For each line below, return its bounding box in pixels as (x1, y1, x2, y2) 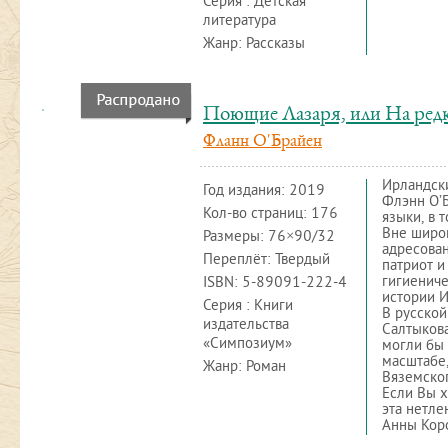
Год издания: (203, 182, 289, 201)
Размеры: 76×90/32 (203, 228, 335, 247)
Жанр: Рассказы (203, 35, 305, 54)
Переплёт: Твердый (203, 251, 330, 270)
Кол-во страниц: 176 (203, 205, 338, 224)
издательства (203, 316, 289, 335)
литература (203, 12, 276, 31)
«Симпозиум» (203, 335, 292, 354)
